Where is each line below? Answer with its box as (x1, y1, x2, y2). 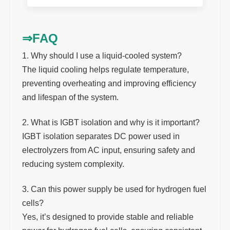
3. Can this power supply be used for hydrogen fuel (22, 185, 206, 194)
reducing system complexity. (22, 160, 124, 169)
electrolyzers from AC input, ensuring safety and (22, 146, 195, 155)
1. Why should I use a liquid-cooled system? (22, 51, 182, 61)
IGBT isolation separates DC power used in (22, 132, 180, 141)
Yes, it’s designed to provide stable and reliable (22, 213, 194, 222)
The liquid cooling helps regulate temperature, (22, 65, 189, 74)
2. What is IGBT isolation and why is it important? (22, 118, 200, 127)
